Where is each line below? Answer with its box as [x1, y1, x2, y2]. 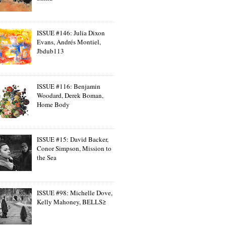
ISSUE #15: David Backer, [37, 135, 109, 144]
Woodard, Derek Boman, [37, 90, 104, 100]
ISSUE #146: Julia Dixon [37, 28, 105, 38]
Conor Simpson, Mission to [37, 144, 112, 153]
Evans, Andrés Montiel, [37, 37, 101, 47]
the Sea [37, 153, 57, 162]
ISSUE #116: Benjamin [37, 81, 101, 91]
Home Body [37, 99, 70, 109]
